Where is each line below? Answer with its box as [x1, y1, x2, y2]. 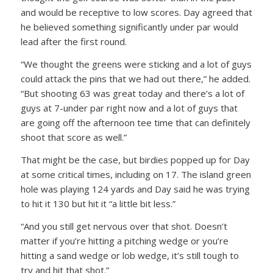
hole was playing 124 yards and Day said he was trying [20, 182, 250, 195]
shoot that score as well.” [20, 131, 127, 144]
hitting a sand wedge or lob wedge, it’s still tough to [20, 249, 239, 261]
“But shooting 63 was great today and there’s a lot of [20, 87, 244, 100]
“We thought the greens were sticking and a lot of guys [20, 58, 252, 71]
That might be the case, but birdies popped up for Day [20, 153, 250, 166]
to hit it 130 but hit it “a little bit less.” [20, 197, 175, 210]
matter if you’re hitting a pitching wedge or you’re [20, 234, 229, 247]
